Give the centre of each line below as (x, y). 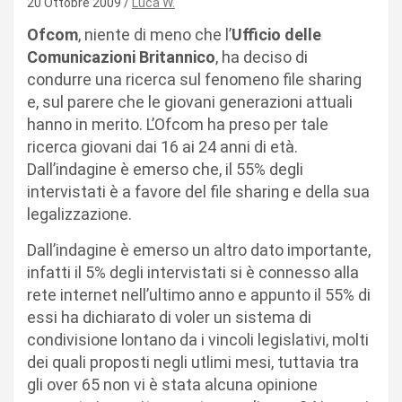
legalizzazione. (79, 214)
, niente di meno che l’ (155, 35)
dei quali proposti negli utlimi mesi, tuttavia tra (193, 362)
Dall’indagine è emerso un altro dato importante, (199, 250)
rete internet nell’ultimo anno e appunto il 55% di (199, 295)
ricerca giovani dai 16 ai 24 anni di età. (162, 147)
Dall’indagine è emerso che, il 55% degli (165, 169)
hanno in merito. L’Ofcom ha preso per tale (178, 124)
